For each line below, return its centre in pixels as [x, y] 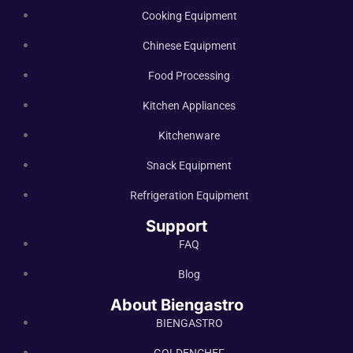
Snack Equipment [189, 165]
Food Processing [189, 76]
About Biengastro [176, 305]
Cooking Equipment [189, 16]
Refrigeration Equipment [189, 195]
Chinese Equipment [189, 46]
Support [176, 226]
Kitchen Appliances [189, 106]
